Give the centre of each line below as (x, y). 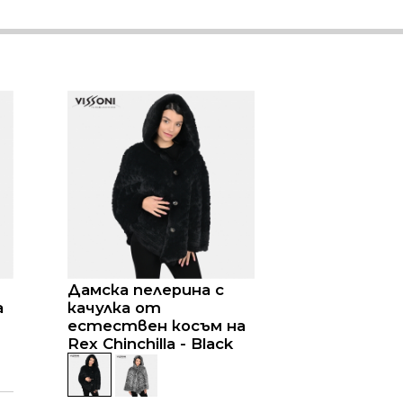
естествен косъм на (156, 325)
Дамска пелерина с (145, 289)
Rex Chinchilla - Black (150, 343)
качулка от (114, 307)
